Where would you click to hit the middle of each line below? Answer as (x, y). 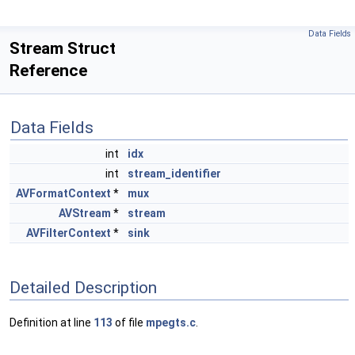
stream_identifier (174, 174)
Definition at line (52, 323)
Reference (48, 71)
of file (129, 323)
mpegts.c (171, 323)
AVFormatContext (63, 193)
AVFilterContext (69, 233)
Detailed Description (83, 287)
